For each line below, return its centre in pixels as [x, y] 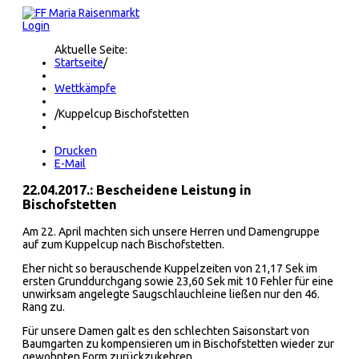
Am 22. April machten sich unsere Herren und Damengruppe [171, 231]
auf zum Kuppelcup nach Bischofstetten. [123, 244]
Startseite [79, 63]
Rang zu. [44, 307]
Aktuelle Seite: [91, 50]
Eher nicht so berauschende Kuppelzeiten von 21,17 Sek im [170, 268]
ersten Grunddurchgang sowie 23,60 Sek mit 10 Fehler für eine [178, 281]
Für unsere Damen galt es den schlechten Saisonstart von [166, 331]
